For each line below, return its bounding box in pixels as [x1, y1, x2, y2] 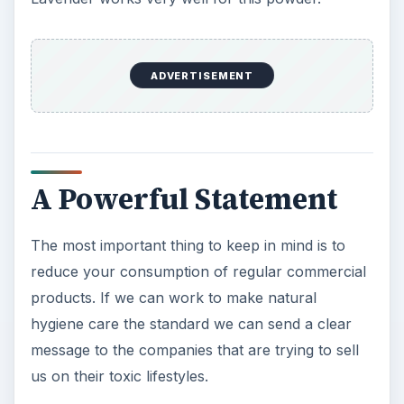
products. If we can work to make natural [30, 289, 317, 308]
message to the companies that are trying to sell [30, 341, 359, 360]
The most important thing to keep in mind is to [30, 236, 345, 255]
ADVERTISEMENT [150, 69, 254, 82]
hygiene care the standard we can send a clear [30, 315, 352, 334]
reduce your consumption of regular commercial [30, 262, 366, 281]
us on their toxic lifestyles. [30, 367, 208, 386]
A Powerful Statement [30, 179, 337, 220]
